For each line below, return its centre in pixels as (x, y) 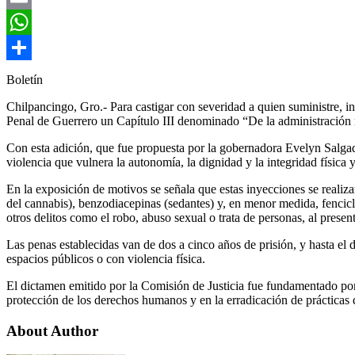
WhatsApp (33, 47)
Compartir (32, 72)
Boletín (25, 79)
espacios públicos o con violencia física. (106, 258)
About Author (52, 330)
